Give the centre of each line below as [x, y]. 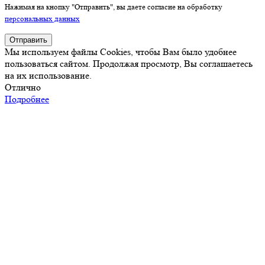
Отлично [23, 87]
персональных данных [42, 18]
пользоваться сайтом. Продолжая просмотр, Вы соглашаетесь [129, 63]
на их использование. [48, 75]
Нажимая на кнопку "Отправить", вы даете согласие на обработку [114, 7]
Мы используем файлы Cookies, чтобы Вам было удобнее [121, 51]
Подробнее [27, 99]
